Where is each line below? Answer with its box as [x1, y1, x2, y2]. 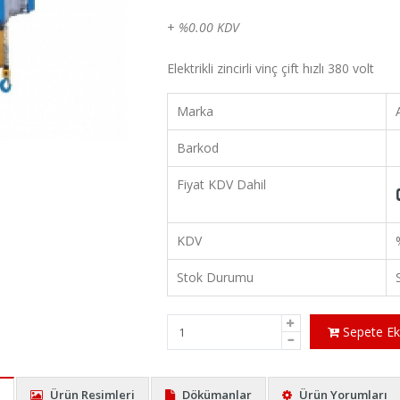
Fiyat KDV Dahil [177, 175, 267, 193]
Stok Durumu [177, 268, 254, 286]
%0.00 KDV [175, 18, 240, 36]
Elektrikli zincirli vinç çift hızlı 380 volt [167, 59, 375, 77]
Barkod [177, 138, 220, 156]
